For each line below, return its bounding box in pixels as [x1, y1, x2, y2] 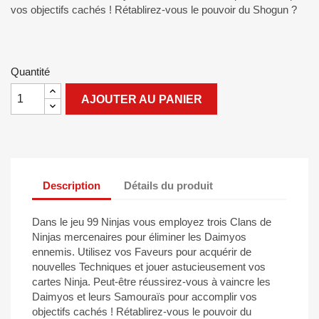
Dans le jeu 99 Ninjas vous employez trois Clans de [32, 216, 271, 228]
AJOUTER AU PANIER [80, 93, 202, 105]
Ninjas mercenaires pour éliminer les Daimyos [32, 231, 246, 243]
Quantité [11, 66, 50, 78]
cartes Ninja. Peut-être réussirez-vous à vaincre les [32, 276, 271, 288]
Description [43, 179, 100, 192]
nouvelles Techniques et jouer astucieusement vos [32, 261, 266, 273]
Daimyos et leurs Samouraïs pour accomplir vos [32, 291, 257, 303]
